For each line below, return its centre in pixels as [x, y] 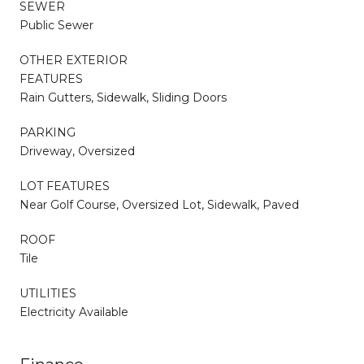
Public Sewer [56, 25]
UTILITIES [48, 293]
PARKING [48, 132]
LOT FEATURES [65, 186]
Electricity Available [74, 312]
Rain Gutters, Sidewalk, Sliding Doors [123, 97]
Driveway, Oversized [77, 151]
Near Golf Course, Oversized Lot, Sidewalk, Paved [159, 204]
